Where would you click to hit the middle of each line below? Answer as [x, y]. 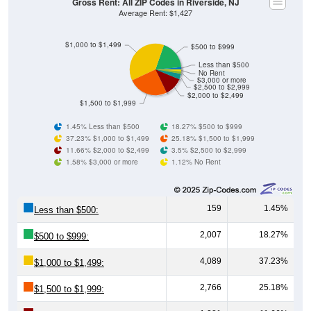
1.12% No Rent [196, 161]
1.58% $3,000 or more [102, 161]
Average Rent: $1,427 [155, 12]
